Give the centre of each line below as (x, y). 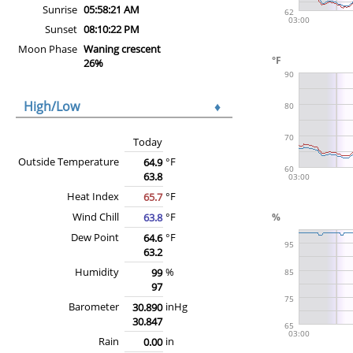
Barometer (94, 306)
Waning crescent (122, 48)
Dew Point (95, 237)
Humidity (97, 271)
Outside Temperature (69, 161)
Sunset (61, 29)
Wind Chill (96, 216)
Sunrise (60, 9)
